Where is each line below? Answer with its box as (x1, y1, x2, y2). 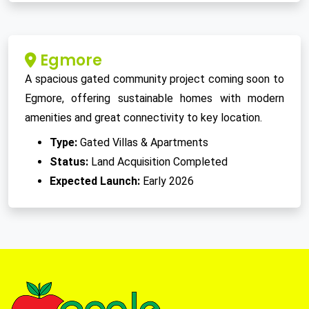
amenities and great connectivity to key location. (25, 111, 262, 125)
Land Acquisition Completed (88, 155, 228, 169)
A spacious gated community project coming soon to (25, 72, 284, 86)
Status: (50, 155, 88, 169)
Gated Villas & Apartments (77, 136, 208, 150)
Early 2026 (140, 175, 194, 188)
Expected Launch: (50, 175, 140, 188)
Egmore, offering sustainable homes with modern (25, 92, 284, 106)
